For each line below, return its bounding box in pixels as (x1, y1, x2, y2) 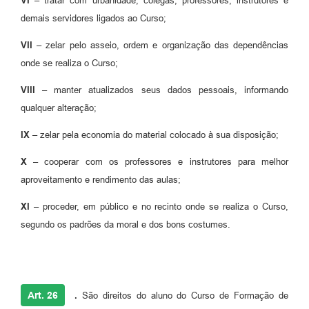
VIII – (21, 85, 48, 96)
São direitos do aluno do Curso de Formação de (77, 290, 288, 301)
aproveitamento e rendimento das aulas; (21, 175, 181, 186)
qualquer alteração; (21, 103, 97, 114)
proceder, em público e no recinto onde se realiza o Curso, (38, 201, 289, 212)
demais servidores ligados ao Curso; (21, 13, 166, 24)
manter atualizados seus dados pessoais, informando (47, 85, 289, 96)
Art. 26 (28, 290, 58, 301)
